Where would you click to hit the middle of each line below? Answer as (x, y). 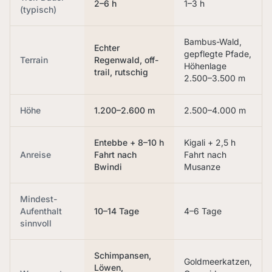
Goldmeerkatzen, (218, 261)
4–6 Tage (203, 211)
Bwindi (108, 167)
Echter (107, 48)
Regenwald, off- (126, 60)
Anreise (36, 155)
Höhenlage (205, 66)
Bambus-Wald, (213, 42)
